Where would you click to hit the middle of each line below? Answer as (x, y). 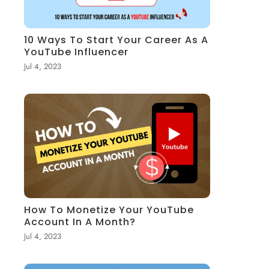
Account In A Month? (80, 222)
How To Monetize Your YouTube (109, 210)
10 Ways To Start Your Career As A (116, 40)
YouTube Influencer (77, 52)
